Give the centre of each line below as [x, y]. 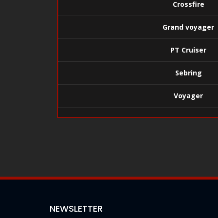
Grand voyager [188, 27]
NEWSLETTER [76, 209]
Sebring [188, 73]
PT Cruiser [188, 50]
